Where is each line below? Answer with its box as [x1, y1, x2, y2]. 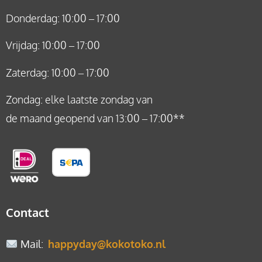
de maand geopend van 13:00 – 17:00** [6, 112, 185, 125]
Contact [6, 204, 49, 220]
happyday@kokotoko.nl [47, 237, 166, 250]
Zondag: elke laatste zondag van [6, 93, 153, 106]
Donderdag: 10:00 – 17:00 [6, 11, 120, 25]
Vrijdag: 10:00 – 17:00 [6, 39, 100, 52]
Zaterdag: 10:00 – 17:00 [6, 65, 109, 79]
